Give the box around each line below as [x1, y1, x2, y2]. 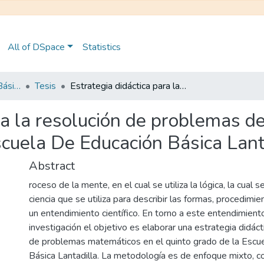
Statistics [82, 41, 121, 54]
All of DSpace [8, 41, 65, 54]
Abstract [29, 158, 75, 174]
